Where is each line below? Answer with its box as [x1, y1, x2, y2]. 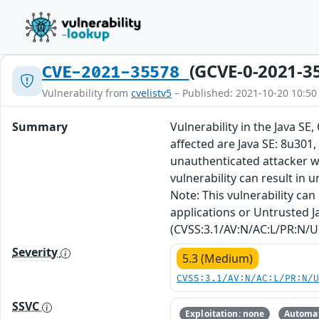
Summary [12, 119, 68, 135]
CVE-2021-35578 [42, 63, 189, 83]
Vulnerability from [42, 86, 131, 100]
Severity [12, 244, 61, 260]
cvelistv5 [131, 86, 172, 100]
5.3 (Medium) [182, 251, 253, 266]
